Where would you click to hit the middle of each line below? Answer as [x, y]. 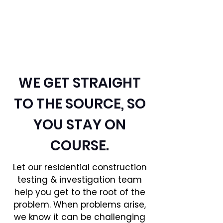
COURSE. [80, 146]
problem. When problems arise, [80, 205]
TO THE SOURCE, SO [80, 104]
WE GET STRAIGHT [80, 83]
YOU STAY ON [80, 125]
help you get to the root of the [80, 192]
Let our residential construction [80, 167]
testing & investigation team [80, 180]
